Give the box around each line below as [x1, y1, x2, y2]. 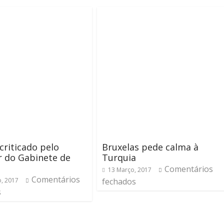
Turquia [102, 151, 136, 163]
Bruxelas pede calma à [102, 141, 198, 153]
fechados [102, 176, 136, 187]
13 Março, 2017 [108, 165, 151, 174]
